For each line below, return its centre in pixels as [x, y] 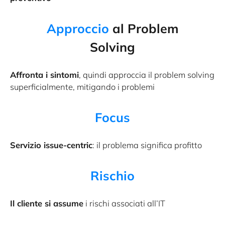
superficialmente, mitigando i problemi [82, 86]
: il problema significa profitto [147, 145]
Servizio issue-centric [51, 145]
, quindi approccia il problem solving [147, 74]
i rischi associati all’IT [124, 203]
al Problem [144, 28]
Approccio [78, 28]
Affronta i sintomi [44, 74]
